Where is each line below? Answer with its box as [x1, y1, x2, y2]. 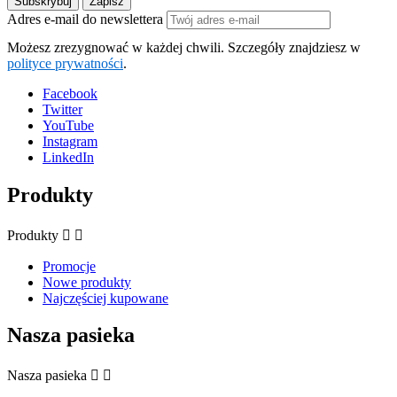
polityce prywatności [7, 55, 123, 71]
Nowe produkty [43, 274, 131, 290]
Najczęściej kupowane [43, 290, 168, 306]
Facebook [43, 85, 97, 101]
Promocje [43, 258, 96, 274]
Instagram [43, 133, 97, 149]
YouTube [43, 117, 94, 133]
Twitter [43, 101, 82, 117]
